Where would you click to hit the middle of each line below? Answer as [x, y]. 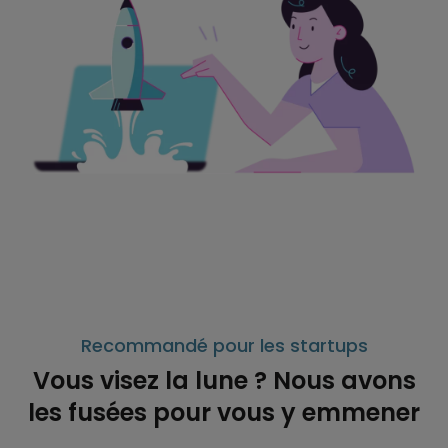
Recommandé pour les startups [224, 345]
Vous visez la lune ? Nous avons [224, 380]
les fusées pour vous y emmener [224, 412]
